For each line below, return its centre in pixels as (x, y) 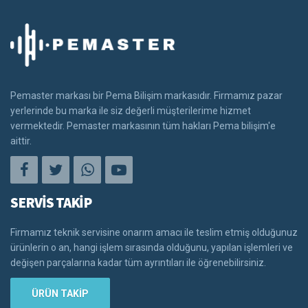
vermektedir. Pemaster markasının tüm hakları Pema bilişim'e (143, 125)
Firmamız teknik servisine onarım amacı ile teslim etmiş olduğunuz (154, 232)
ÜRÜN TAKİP (60, 293)
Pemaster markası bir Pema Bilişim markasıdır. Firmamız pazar (146, 95)
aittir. (21, 141)
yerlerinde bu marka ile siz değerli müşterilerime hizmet (131, 110)
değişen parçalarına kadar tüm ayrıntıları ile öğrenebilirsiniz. (138, 262)
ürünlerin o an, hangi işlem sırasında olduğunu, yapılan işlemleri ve (152, 247)
